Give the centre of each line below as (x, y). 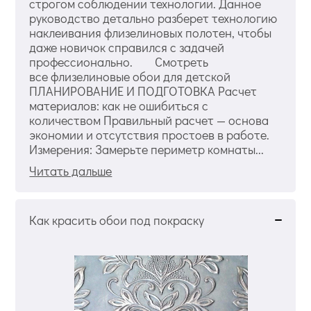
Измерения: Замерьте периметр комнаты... (147, 149)
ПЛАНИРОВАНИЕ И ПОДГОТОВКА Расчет (143, 91)
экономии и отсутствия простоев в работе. (150, 134)
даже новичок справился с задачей (127, 47)
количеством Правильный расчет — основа (149, 120)
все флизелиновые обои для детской (130, 76)
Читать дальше (71, 170)
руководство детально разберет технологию (153, 18)
